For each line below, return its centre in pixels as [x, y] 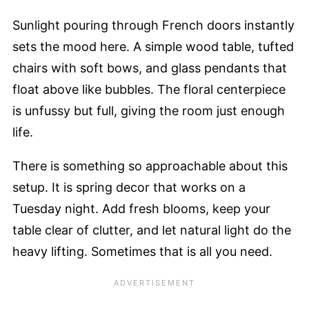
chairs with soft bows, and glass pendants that [150, 68]
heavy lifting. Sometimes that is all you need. [142, 251]
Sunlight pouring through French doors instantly [153, 25]
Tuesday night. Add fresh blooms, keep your [141, 208]
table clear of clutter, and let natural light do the [152, 230]
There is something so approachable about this [150, 166]
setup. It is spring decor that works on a [129, 187]
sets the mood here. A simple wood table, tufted [153, 46]
